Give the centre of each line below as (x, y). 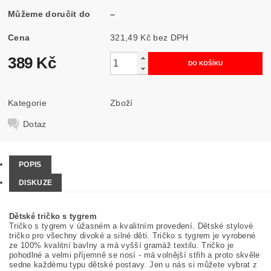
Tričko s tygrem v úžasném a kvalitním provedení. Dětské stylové (131, 226)
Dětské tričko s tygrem (53, 217)
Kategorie (27, 103)
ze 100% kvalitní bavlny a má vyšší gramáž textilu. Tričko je (122, 246)
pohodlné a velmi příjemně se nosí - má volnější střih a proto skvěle (135, 255)
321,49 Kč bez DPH (171, 37)
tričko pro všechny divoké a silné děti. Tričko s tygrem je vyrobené (132, 236)
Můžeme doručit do (49, 14)
